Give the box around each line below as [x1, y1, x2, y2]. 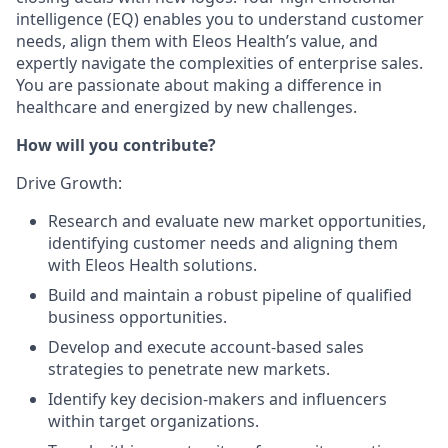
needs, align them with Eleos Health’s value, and [16, 30, 378, 52]
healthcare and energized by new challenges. [16, 96, 357, 118]
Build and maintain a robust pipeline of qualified [48, 284, 412, 306]
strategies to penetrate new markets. [48, 358, 330, 380]
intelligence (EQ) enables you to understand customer [16, 8, 424, 30]
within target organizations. [48, 410, 259, 432]
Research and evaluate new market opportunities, [48, 210, 426, 232]
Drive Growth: [16, 172, 122, 194]
